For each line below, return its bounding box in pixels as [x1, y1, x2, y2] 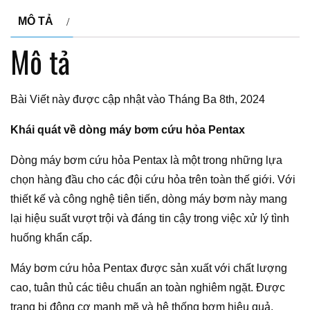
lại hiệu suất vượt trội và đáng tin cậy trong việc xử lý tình [10, 212, 289, 224]
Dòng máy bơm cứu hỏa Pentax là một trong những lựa [10, 154, 282, 166]
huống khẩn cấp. [10, 231, 92, 244]
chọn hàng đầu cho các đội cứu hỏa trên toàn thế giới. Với [10, 173, 295, 185]
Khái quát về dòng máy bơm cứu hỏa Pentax [10, 123, 245, 136]
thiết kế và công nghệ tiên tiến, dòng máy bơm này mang [10, 192, 287, 205]
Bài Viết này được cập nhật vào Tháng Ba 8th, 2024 [10, 93, 265, 105]
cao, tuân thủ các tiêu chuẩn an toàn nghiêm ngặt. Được [10, 281, 285, 293]
